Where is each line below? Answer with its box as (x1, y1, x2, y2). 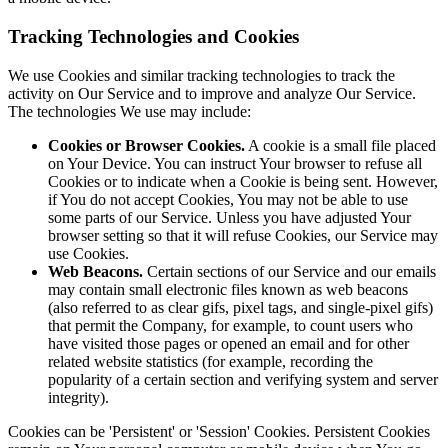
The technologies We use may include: (8, 102, 251, 120)
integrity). (48, 388, 109, 406)
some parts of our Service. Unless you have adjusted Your (48, 208, 411, 226)
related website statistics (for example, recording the (48, 352, 373, 370)
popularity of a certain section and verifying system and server (48, 370, 438, 388)
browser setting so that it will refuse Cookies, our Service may (48, 226, 438, 244)
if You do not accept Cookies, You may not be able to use (48, 190, 408, 208)
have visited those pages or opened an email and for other (48, 334, 409, 352)
